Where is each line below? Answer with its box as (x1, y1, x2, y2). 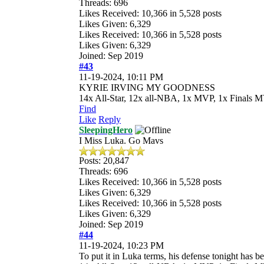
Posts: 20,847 (79, 155, 129, 166)
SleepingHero (79, 124, 133, 135)
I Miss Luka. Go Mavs (79, 135, 163, 146)
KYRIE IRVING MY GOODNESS (79, 82, 215, 93)
